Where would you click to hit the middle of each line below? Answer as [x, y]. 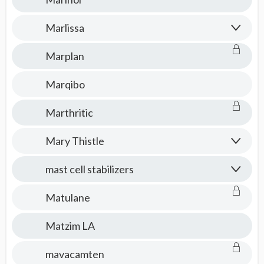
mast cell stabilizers [89, 169]
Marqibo [65, 84]
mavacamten [75, 254]
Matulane [67, 197]
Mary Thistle [75, 141]
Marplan [65, 56]
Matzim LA [70, 226]
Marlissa [65, 28]
